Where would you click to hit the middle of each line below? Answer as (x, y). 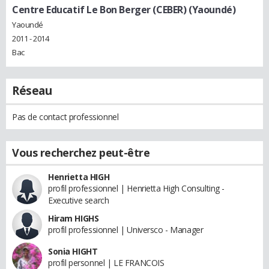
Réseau (32, 91)
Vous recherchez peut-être (81, 153)
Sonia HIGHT (73, 252)
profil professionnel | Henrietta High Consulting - (136, 189)
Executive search (79, 201)
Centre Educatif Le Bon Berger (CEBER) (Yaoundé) (124, 9)
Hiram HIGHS (74, 219)
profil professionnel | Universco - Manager (126, 230)
